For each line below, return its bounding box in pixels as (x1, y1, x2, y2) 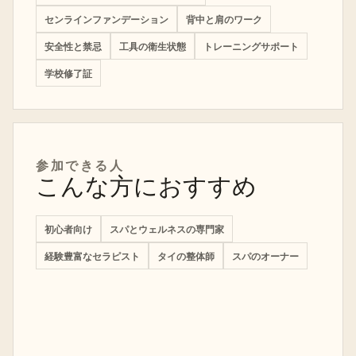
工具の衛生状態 (119, 39, 186, 53)
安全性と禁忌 (44, 39, 102, 53)
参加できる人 (36, 157, 125, 174)
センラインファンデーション (44, 12, 168, 26)
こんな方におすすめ (36, 172, 257, 202)
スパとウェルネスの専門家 (110, 222, 224, 236)
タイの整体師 (157, 249, 215, 263)
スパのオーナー (232, 249, 299, 263)
